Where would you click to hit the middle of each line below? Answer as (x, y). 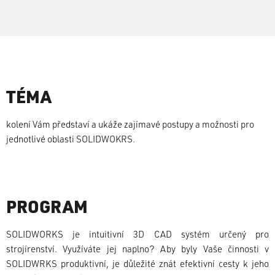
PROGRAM (47, 206)
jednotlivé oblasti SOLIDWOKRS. (71, 139)
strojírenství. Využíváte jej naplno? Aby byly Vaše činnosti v (137, 249)
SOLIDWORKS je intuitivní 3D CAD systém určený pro (137, 234)
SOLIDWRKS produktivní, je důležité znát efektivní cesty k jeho (137, 263)
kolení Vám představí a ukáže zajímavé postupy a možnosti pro (130, 124)
